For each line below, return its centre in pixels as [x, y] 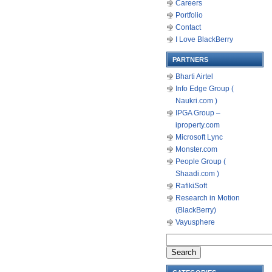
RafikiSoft [191, 186]
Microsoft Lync [199, 137]
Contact [188, 27]
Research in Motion [208, 198]
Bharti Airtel [194, 76]
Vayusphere [195, 222]
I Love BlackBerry [204, 39]
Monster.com [196, 149]
